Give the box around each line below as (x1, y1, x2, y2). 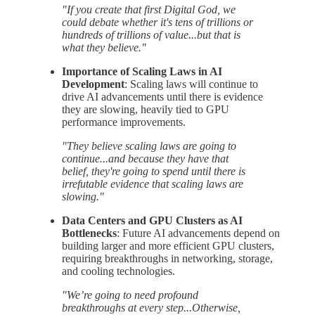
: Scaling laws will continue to (124, 77, 258, 90)
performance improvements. (62, 115, 186, 128)
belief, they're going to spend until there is (62, 165, 245, 177)
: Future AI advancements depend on (117, 226, 280, 239)
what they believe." (62, 41, 146, 53)
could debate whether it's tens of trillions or (62, 15, 253, 28)
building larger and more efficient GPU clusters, (62, 239, 274, 252)
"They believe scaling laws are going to (62, 139, 236, 152)
